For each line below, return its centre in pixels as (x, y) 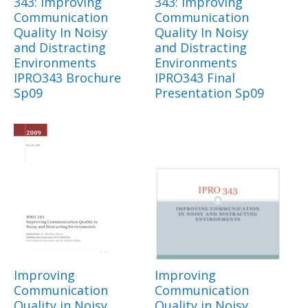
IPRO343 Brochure (67, 78)
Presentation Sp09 (209, 93)
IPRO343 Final (195, 78)
